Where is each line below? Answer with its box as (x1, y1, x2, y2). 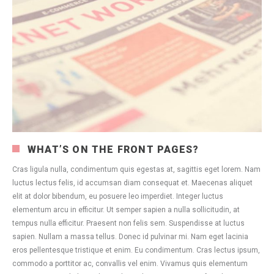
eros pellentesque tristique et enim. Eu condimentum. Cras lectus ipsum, (12, 245, 260, 254)
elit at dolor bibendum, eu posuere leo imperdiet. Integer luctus (12, 191, 223, 201)
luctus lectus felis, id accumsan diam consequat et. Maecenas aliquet (12, 178, 253, 187)
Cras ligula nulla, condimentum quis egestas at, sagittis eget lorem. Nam (12, 165, 261, 174)
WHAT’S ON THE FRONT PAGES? (28, 143, 199, 155)
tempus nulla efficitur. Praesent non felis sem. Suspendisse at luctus (12, 218, 245, 228)
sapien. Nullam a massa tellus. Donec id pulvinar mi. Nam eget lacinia (12, 232, 248, 241)
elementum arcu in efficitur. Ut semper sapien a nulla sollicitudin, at (12, 205, 240, 214)
